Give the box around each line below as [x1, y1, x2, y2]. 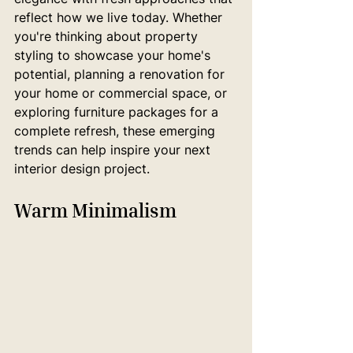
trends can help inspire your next [14, 142, 214, 158]
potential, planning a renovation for [14, 66, 229, 82]
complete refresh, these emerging [14, 123, 219, 139]
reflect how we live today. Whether [14, 9, 226, 25]
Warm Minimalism [14, 199, 176, 221]
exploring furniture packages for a [14, 104, 222, 120]
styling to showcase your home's [14, 47, 214, 63]
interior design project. [14, 161, 150, 176]
